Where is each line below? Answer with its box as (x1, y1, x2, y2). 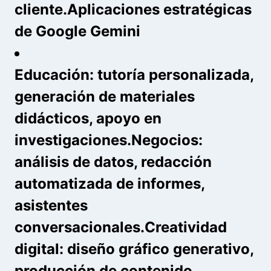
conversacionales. (15, 218, 145, 236)
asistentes (15, 196, 88, 214)
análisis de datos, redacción (15, 152, 212, 171)
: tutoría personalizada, (90, 65, 253, 83)
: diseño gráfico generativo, (59, 240, 253, 258)
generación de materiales (15, 87, 195, 105)
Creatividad (145, 218, 227, 236)
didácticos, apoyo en (15, 109, 162, 127)
